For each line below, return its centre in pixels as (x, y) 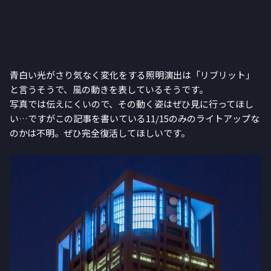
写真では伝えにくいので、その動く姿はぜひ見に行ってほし (132, 104)
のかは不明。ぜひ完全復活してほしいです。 (100, 133)
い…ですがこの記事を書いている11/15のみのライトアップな (135, 119)
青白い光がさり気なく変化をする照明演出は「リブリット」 (132, 75)
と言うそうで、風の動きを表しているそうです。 (109, 90)
